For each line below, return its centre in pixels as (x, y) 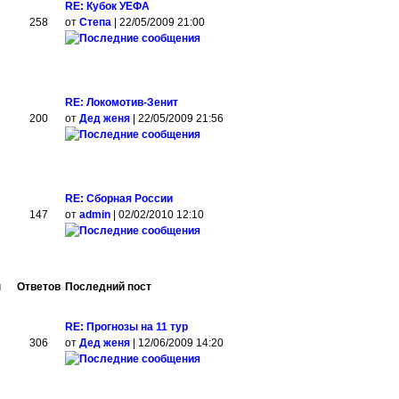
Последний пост (109, 287)
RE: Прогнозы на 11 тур (127, 327)
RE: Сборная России (119, 199)
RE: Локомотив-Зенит (122, 102)
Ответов (39, 287)
